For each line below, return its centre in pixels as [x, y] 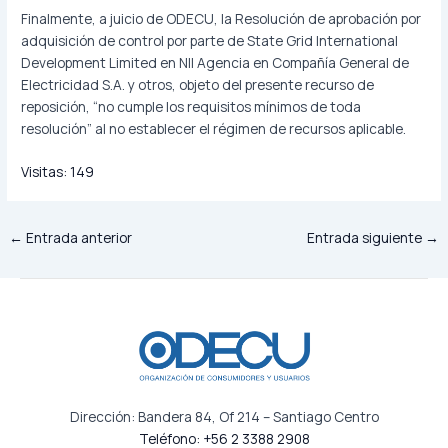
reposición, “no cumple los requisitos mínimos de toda [191, 106]
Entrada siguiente [365, 237]
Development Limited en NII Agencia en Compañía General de [215, 62]
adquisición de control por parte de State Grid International [210, 40]
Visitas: [44, 171]
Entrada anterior [78, 237]
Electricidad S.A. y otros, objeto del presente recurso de [198, 84]
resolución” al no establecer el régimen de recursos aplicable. [214, 128]
